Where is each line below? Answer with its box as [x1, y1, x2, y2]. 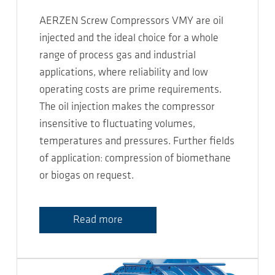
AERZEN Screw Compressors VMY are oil [39, 15, 223, 28]
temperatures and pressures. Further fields [39, 136, 234, 148]
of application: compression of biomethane [39, 153, 231, 165]
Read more [73, 214, 123, 227]
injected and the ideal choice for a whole [39, 33, 219, 45]
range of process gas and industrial [39, 50, 196, 62]
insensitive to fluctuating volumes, [39, 118, 195, 131]
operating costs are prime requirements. [39, 84, 222, 96]
